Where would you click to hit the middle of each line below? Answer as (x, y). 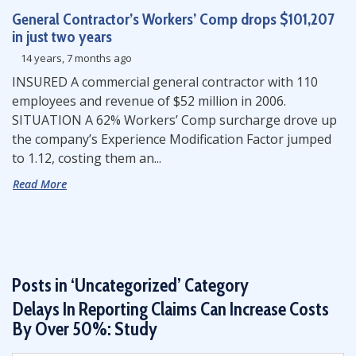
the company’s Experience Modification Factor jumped (172, 139)
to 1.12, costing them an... (87, 158)
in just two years (62, 37)
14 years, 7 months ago (75, 58)
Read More (40, 184)
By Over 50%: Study (85, 329)
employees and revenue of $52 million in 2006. (152, 101)
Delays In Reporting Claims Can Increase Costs (170, 309)
